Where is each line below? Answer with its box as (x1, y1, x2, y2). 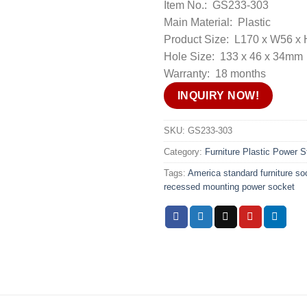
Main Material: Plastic (164, 16, 271, 28)
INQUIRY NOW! (177, 90, 260, 101)
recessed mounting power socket (164, 181, 295, 192)
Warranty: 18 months (164, 68, 266, 79)
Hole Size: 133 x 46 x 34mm (164, 51, 303, 62)
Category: (164, 146, 205, 157)
